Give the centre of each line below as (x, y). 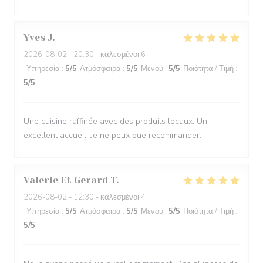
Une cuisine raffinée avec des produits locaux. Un (115, 121)
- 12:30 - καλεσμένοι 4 (106, 197)
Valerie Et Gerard (66, 180)
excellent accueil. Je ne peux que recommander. (112, 135)
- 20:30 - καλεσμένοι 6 (106, 55)
